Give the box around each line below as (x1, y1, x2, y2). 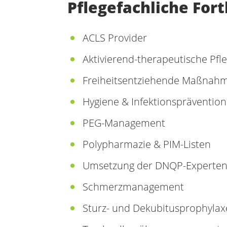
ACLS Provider (83, 31, 147, 45)
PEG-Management (83, 116, 165, 130)
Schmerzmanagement (83, 180, 184, 194)
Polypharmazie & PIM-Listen (83, 137, 211, 151)
